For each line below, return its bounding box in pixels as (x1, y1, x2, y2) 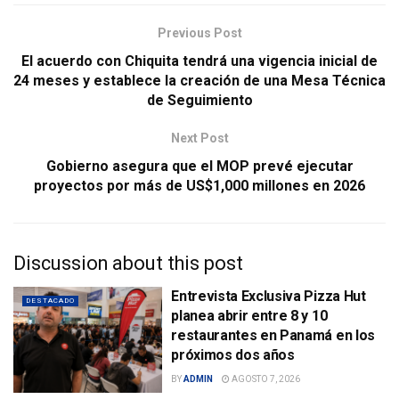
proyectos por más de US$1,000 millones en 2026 (34, 176, 365, 194)
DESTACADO (26, 296, 75, 305)
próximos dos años (171, 346, 295, 363)
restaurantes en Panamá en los (171, 326, 375, 344)
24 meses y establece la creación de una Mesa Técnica (13, 71, 386, 89)
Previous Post (157, 25, 242, 40)
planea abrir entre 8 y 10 (171, 306, 328, 324)
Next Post (170, 130, 229, 145)
